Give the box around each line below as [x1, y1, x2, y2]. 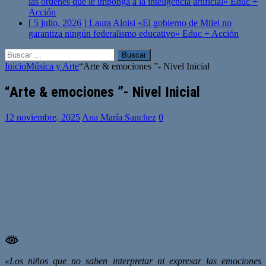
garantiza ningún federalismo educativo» [28, 28, 182, 39]
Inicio [5, 61, 26, 71]
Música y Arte [26, 61, 79, 71]
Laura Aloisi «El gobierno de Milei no [89, 18, 232, 28]
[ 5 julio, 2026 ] [28, 18, 89, 28]
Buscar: [4, 48, 33, 58]
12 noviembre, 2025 [5, 112, 80, 122]
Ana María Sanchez [82, 112, 156, 122]
